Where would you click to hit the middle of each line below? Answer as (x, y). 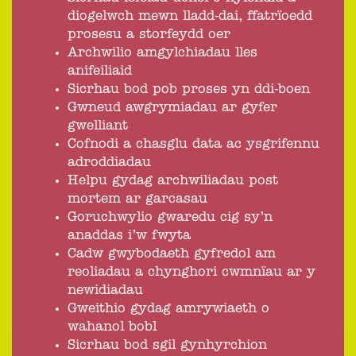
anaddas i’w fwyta (129, 236)
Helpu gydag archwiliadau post (173, 181)
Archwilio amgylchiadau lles (163, 53)
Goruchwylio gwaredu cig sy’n (170, 217)
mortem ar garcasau (137, 199)
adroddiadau (109, 163)
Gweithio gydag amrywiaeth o (168, 309)
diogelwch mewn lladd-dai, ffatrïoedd (190, 16)
